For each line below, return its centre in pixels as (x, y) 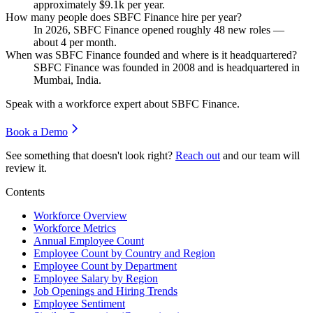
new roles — (255, 29)
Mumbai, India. (67, 80)
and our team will (261, 155)
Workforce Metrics (75, 228)
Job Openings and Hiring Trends (105, 291)
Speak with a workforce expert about (88, 103)
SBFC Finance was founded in (103, 67)
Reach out (198, 155)
